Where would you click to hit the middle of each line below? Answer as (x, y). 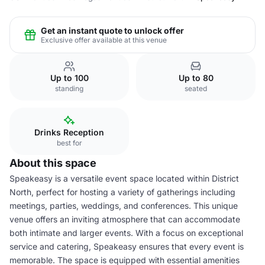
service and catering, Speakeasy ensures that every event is (127, 246)
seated (196, 88)
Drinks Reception (69, 132)
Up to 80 (196, 78)
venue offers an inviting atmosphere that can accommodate (125, 219)
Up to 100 (69, 78)
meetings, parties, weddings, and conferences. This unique (124, 206)
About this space (53, 163)
